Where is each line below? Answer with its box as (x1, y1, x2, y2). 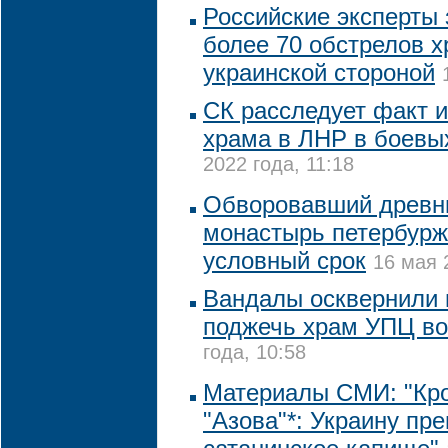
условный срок (203, 247, 366, 274)
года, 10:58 (203, 341, 306, 368)
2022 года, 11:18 (203, 153, 354, 180)
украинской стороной (203, 59, 435, 86)
